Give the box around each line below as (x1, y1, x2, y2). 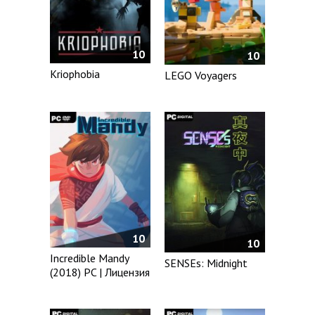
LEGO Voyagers (165, 67, 238, 82)
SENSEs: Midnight (165, 256, 248, 271)
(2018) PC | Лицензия (50, 265, 150, 280)
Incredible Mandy (50, 251, 129, 266)
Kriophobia (50, 66, 100, 81)
